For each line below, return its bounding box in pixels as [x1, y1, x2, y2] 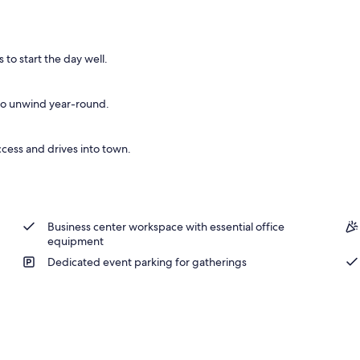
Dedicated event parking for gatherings [47, 254, 247, 269]
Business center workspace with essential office [47, 219, 284, 234]
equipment [47, 233, 104, 248]
